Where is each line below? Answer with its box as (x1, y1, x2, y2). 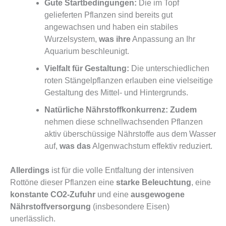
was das (60, 141, 91, 150)
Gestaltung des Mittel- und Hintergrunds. (44, 88, 188, 97)
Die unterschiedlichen (129, 64, 209, 73)
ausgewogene (131, 190, 185, 199)
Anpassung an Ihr (131, 34, 195, 43)
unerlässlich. (10, 214, 55, 223)
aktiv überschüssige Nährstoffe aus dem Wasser (44, 129, 216, 138)
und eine (95, 190, 131, 199)
